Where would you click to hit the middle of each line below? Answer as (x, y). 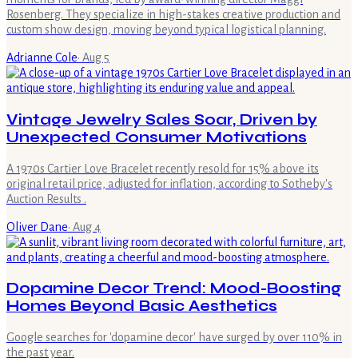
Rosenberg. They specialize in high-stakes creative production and (173, 15)
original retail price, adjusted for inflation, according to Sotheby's (169, 183)
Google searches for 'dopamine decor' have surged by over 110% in (174, 338)
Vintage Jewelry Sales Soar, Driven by (162, 119)
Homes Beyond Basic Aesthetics (142, 306)
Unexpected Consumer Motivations (157, 137)
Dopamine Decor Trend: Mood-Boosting (174, 289)
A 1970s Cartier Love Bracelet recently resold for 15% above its (163, 168)
